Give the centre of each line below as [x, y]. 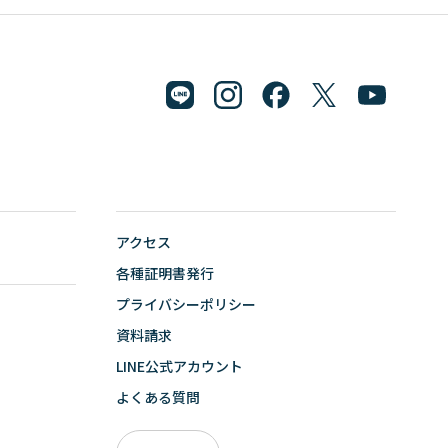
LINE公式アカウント [179, 365]
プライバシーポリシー [186, 303]
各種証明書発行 [165, 272]
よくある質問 [158, 396]
